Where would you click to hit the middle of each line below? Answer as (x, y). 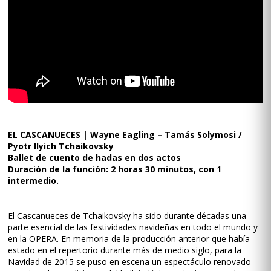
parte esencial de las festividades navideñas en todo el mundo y (133, 227)
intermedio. (34, 181)
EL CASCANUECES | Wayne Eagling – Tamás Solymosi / (125, 135)
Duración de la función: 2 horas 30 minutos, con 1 (115, 169)
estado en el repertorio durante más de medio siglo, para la (125, 250)
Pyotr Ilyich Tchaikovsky (61, 146)
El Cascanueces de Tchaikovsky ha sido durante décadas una (127, 216)
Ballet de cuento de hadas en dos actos (95, 158)
